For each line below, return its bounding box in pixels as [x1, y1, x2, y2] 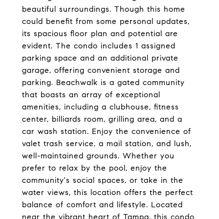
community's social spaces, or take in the [22, 175, 183, 185]
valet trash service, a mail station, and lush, [22, 139, 192, 148]
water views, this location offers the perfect [22, 188, 193, 197]
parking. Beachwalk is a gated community [22, 78, 185, 87]
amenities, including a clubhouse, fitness [22, 102, 179, 111]
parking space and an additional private [22, 53, 178, 63]
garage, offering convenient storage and [22, 66, 180, 75]
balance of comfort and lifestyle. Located [22, 200, 183, 209]
